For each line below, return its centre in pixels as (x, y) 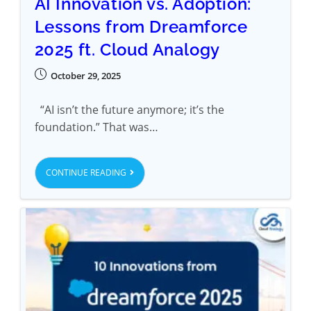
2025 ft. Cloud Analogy (127, 49)
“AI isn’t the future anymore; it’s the (129, 109)
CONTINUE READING (86, 172)
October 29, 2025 (85, 75)
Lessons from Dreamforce (141, 26)
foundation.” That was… (96, 127)
